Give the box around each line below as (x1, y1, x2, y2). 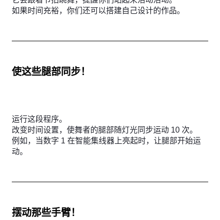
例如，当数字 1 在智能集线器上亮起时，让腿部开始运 (12, 137, 201, 145)
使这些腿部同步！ (12, 66, 90, 77)
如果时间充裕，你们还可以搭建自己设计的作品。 (12, 6, 185, 15)
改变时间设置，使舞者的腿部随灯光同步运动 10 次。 (12, 126, 197, 134)
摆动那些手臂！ (12, 207, 81, 218)
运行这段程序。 (12, 115, 67, 123)
